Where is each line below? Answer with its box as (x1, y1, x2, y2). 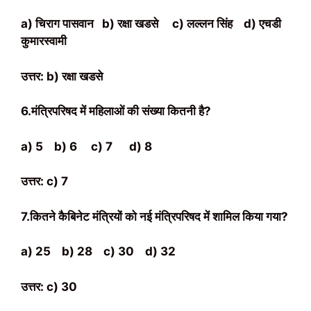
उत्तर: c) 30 (21, 279, 77, 294)
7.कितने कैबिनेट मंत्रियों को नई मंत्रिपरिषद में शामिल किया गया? (21, 209, 288, 224)
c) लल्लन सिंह (172, 17, 244, 31)
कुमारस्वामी (21, 34, 67, 48)
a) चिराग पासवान (21, 17, 102, 31)
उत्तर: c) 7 (21, 174, 68, 188)
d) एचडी (244, 17, 281, 31)
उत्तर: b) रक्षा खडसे (21, 69, 103, 83)
